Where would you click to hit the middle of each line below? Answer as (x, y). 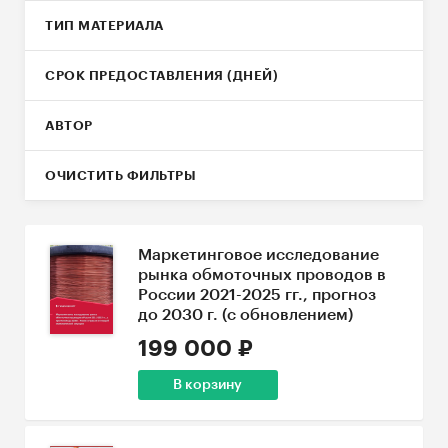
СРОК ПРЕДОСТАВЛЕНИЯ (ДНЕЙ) (161, 75)
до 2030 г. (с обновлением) (245, 315)
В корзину (208, 385)
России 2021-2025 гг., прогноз (256, 295)
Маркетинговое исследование (258, 255)
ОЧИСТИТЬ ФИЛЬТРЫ (120, 175)
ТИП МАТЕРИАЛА (104, 25)
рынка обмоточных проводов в (261, 275)
